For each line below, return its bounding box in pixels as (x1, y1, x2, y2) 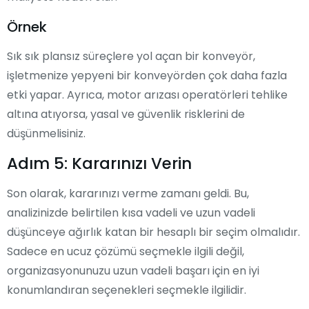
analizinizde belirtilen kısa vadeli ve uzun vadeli (7, 204, 255, 221)
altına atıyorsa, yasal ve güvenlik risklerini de (7, 106, 245, 122)
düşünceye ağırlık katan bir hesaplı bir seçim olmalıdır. (7, 223, 300, 240)
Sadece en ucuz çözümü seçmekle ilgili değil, (7, 243, 244, 259)
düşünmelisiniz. (7, 125, 86, 141)
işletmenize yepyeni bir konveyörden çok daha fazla (7, 67, 287, 83)
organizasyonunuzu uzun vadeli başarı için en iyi (7, 262, 259, 279)
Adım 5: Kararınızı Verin (7, 152, 192, 175)
